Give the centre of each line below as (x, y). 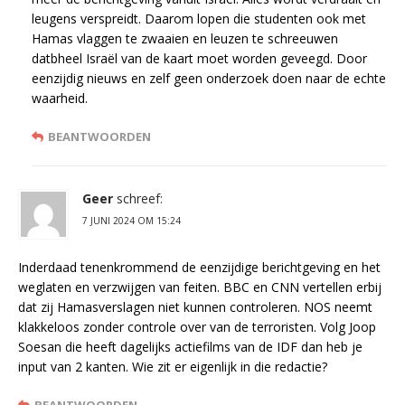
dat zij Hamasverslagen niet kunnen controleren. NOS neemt (195, 307)
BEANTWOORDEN (99, 137)
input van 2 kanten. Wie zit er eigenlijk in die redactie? (173, 367)
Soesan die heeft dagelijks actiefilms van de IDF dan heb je (190, 347)
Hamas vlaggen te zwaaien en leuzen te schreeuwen (185, 39)
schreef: (140, 199)
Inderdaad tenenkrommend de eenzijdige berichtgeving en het (199, 268)
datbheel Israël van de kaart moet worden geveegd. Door (199, 59)
